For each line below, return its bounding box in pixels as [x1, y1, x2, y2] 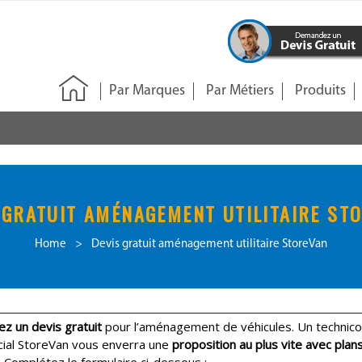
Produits [295, 83, 346, 99]
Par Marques [109, 83, 185, 99]
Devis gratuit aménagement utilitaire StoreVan [91, 238, 327, 250]
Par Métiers [206, 83, 274, 99]
